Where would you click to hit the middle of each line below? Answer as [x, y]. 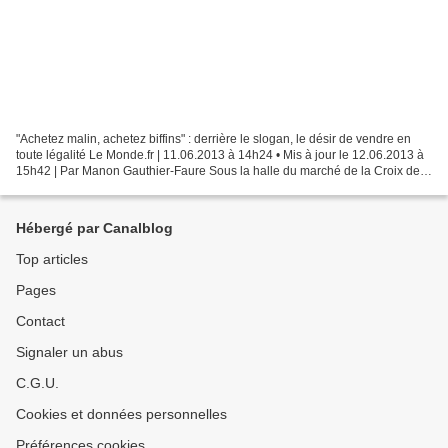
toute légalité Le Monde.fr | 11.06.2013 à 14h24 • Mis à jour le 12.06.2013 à [220, 154]
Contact [40, 321]
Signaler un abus [69, 352]
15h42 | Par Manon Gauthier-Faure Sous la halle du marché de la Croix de [218, 170]
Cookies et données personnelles [121, 414]
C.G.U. [37, 383]
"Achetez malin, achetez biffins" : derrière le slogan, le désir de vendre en [213, 138]
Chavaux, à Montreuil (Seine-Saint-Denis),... [135, 186]
